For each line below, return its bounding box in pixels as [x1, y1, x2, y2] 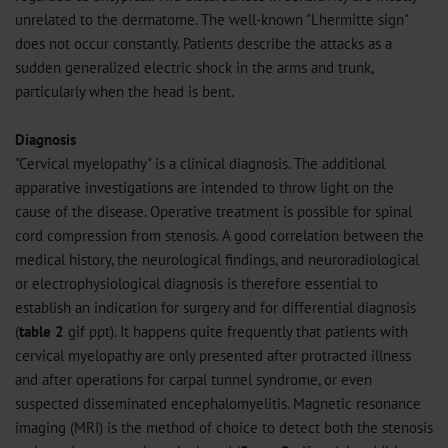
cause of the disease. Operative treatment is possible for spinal [15, 201, 412, 221]
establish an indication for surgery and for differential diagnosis [15, 297, 416, 317]
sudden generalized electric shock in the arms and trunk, [15, 57, 373, 77]
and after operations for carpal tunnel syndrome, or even [15, 369, 372, 389]
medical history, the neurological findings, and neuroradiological [15, 249, 419, 269]
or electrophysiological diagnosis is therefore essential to [15, 273, 378, 293]
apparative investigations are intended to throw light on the [15, 177, 394, 197]
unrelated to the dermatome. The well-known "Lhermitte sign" [15, 9, 408, 29]
